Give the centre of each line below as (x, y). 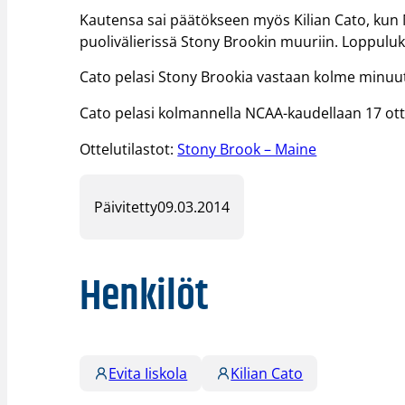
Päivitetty (126, 207)
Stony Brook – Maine (247, 150)
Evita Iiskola (148, 373)
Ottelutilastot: (129, 150)
